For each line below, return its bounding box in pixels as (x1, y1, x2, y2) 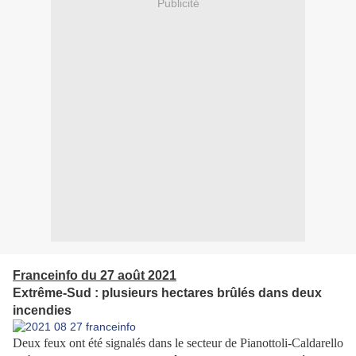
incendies (13, 304, 72, 318)
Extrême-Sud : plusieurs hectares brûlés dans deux (13, 286, 322, 300)
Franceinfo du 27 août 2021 (13, 269, 176, 283)
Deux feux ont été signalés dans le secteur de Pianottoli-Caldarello (13, 336, 343, 350)
